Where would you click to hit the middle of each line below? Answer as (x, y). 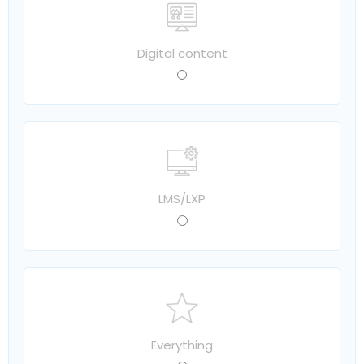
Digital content (182, 53)
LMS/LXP (182, 198)
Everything (182, 344)
